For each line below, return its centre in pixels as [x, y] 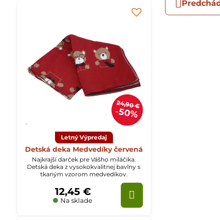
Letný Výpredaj [84, 137]
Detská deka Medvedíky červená [84, 149]
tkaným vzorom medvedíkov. [84, 174]
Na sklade [76, 200]
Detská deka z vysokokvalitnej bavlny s [84, 166]
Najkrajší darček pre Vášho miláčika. [84, 159]
